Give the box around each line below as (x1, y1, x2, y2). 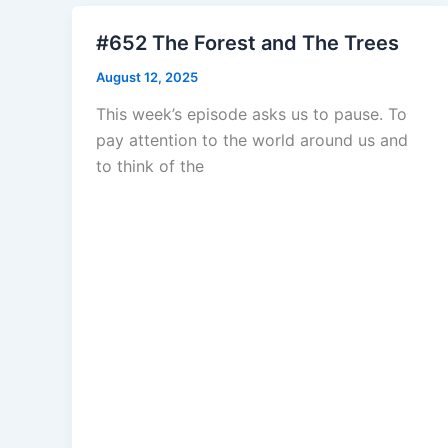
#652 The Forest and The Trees (96, 30, 399, 55)
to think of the (96, 156, 204, 177)
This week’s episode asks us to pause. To (96, 104, 407, 125)
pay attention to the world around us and (96, 130, 408, 151)
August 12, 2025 (96, 68, 198, 85)
